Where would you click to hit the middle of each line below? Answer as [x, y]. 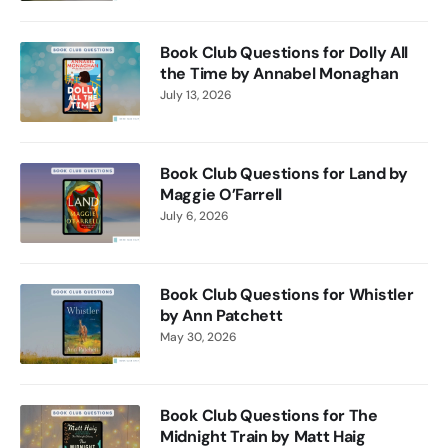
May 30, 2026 [198, 337]
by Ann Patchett [221, 316]
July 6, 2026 [194, 216]
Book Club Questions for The [269, 416]
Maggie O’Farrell [221, 195]
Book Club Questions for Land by [284, 174]
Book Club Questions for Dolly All [284, 53]
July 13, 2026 [196, 95]
